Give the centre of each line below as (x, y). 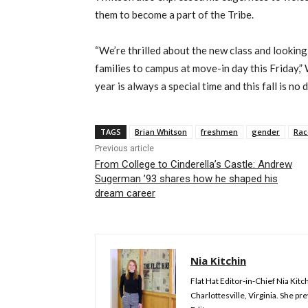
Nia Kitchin (218, 261)
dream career (125, 194)
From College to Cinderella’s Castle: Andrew (194, 165)
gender (266, 132)
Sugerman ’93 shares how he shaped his (186, 179)
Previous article (124, 149)
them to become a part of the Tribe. (174, 15)
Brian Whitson (161, 132)
